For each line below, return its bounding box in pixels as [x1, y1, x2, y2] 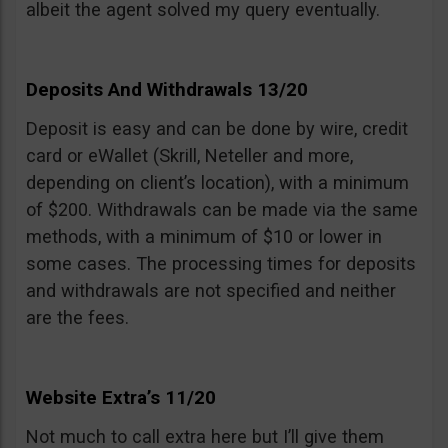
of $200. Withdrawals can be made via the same [26, 199, 418, 221]
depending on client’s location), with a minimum [26, 172, 409, 194]
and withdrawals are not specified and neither [26, 280, 396, 302]
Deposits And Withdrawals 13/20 [26, 78, 308, 102]
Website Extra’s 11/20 [26, 386, 216, 410]
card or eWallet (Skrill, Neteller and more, [26, 145, 353, 167]
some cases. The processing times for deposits [26, 253, 416, 275]
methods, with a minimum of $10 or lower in [26, 226, 382, 248]
